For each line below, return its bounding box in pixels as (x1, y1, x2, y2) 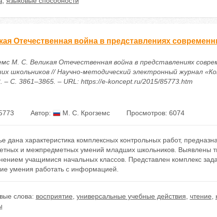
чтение (189, 192, 212, 200)
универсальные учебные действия (76, 192, 186, 200)
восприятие (35, 192, 73, 200)
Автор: (30, 109, 53, 117)
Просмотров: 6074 (126, 109, 185, 117)
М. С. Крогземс (60, 109, 110, 117)
